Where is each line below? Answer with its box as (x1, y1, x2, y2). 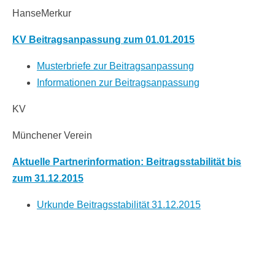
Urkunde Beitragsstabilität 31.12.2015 (37, 199, 201, 210)
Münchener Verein (12, 130, 92, 141)
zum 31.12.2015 (12, 172, 83, 184)
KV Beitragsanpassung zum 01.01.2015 (12, 34, 195, 45)
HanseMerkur (12, 7, 71, 18)
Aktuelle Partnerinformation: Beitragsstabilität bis (12, 156, 241, 167)
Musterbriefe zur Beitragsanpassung (37, 60, 194, 71)
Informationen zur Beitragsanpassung (37, 77, 199, 88)
